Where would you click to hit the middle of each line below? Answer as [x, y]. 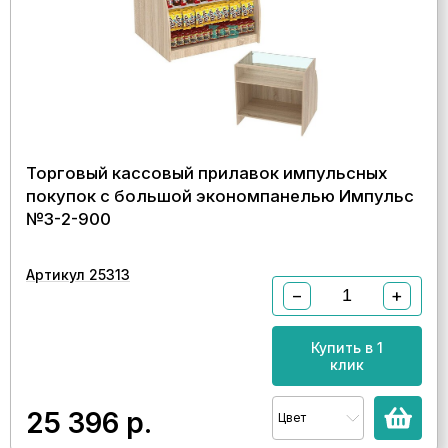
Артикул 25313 [78, 274]
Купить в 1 [347, 347]
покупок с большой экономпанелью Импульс [220, 195]
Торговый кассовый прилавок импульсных [207, 172]
